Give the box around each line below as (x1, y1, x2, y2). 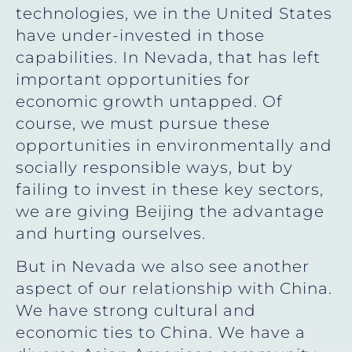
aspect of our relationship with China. (16, 279, 332, 299)
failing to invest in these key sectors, (16, 179, 324, 199)
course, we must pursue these (16, 113, 270, 133)
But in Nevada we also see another (16, 257, 310, 277)
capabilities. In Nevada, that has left (16, 47, 321, 67)
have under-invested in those (16, 25, 265, 45)
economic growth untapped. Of (16, 91, 283, 111)
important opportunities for (16, 69, 251, 89)
